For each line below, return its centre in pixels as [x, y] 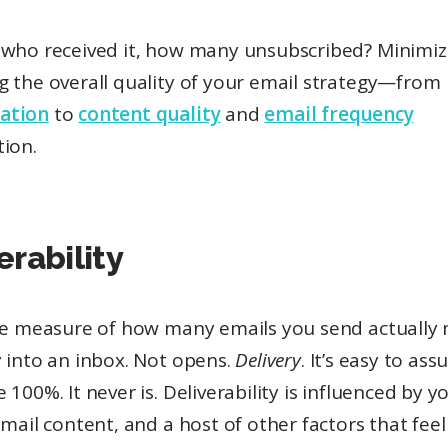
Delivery [268, 360]
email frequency [339, 114]
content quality [149, 114]
